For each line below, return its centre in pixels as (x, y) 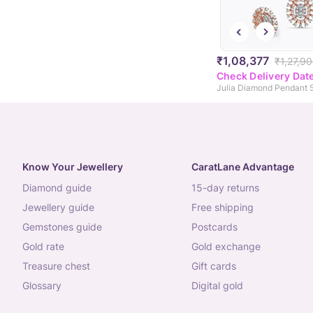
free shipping (225, 208)
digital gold (220, 286)
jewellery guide (61, 208)
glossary (45, 286)
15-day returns (227, 188)
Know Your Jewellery (73, 167)
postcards (217, 227)
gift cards (217, 266)
